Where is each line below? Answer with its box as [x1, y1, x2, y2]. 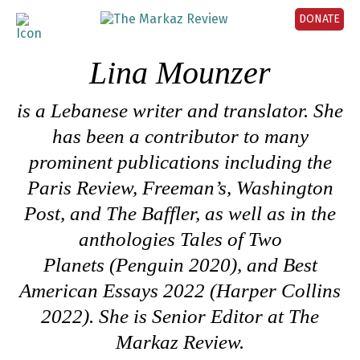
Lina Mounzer [89, 55, 271, 91]
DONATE [299, 12, 340, 26]
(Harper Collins [205, 280, 341, 301]
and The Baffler [70, 202, 195, 224]
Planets [43, 254, 109, 276]
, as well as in [195, 202, 306, 224]
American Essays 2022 [19, 280, 205, 301]
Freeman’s [141, 177, 227, 198]
